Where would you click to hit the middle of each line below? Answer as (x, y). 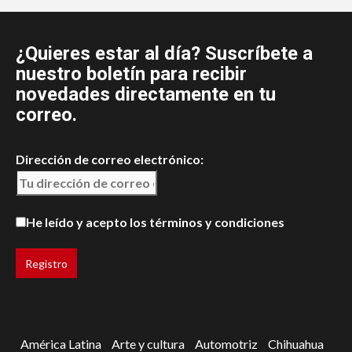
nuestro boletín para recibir (131, 74)
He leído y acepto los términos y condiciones (155, 222)
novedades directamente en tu (146, 95)
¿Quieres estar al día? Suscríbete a (164, 54)
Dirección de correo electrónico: (110, 159)
